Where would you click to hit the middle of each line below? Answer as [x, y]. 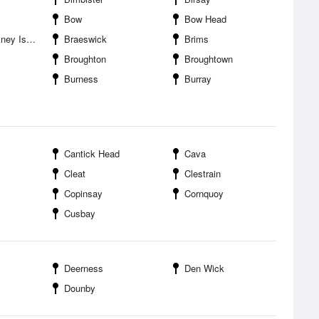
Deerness [84, 268]
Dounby [80, 288]
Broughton [85, 59]
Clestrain [203, 173]
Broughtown [209, 59]
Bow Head [205, 19]
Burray [198, 79]
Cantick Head [92, 153]
